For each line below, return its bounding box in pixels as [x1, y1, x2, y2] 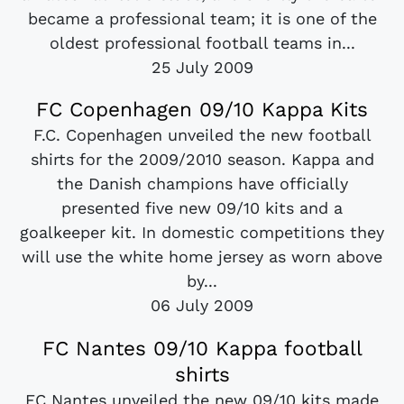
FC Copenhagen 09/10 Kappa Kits [36, 97, 368, 122]
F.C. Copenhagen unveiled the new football [32, 125, 372, 145]
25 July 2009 [151, 58, 253, 78]
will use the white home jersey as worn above [22, 247, 382, 267]
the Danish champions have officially [56, 174, 348, 194]
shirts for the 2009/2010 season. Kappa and [30, 150, 374, 170]
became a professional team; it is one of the [27, 9, 377, 29]
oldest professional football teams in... [49, 33, 355, 53]
